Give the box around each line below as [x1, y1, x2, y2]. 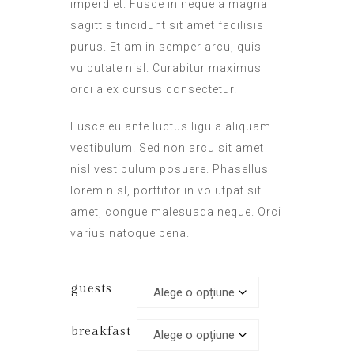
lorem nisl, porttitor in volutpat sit [70, 184, 262, 197]
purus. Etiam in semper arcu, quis [70, 40, 262, 53]
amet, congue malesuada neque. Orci [70, 205, 281, 218]
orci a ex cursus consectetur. [70, 83, 237, 96]
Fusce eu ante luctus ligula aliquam [70, 120, 271, 133]
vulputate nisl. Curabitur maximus [70, 62, 262, 74]
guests [71, 281, 112, 296]
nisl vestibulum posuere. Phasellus [70, 163, 269, 175]
